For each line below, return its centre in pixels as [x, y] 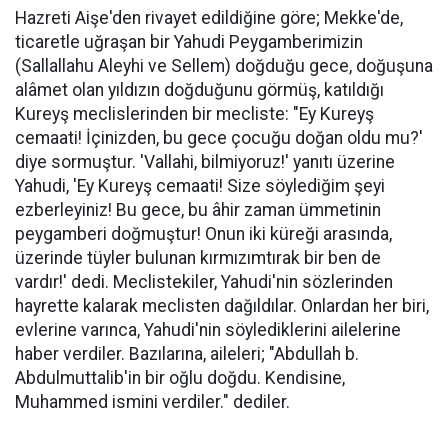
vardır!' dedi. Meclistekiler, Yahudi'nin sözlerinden [204, 282]
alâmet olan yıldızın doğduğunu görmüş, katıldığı [199, 90]
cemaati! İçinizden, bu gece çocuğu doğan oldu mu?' [219, 138]
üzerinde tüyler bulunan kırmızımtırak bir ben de [198, 258]
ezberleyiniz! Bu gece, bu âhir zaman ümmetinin [198, 210]
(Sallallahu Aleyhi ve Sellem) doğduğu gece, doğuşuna [224, 66]
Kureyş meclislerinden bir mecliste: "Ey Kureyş [194, 114]
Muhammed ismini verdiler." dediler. [152, 402]
